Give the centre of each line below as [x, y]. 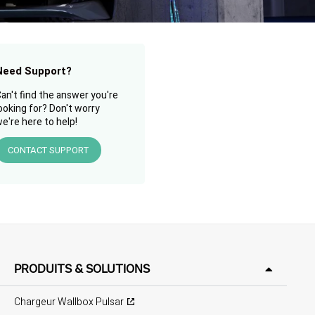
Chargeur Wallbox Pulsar [69, 302]
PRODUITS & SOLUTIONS [82, 269]
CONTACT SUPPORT [48, 150]
